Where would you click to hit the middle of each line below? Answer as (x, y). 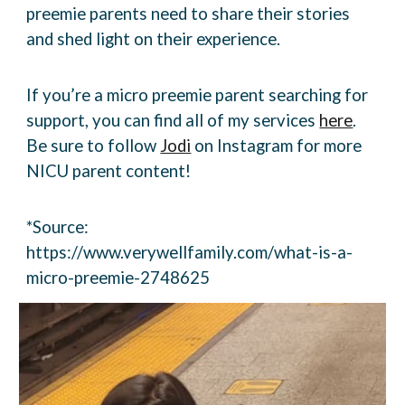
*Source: (58, 226)
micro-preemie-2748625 (118, 277)
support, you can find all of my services (173, 120)
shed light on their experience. (169, 38)
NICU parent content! (109, 170)
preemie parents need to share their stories (188, 13)
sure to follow (106, 145)
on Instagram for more (277, 145)
